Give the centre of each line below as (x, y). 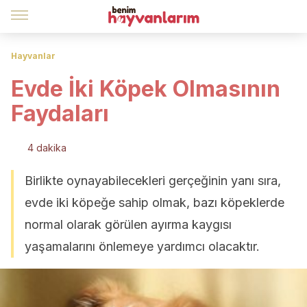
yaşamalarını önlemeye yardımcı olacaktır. (142, 246)
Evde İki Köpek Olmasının (146, 89)
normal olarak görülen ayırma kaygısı (128, 224)
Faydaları (60, 113)
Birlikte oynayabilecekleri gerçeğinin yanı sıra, (153, 181)
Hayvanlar (33, 56)
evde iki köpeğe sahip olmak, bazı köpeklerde (155, 202)
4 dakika (47, 148)
